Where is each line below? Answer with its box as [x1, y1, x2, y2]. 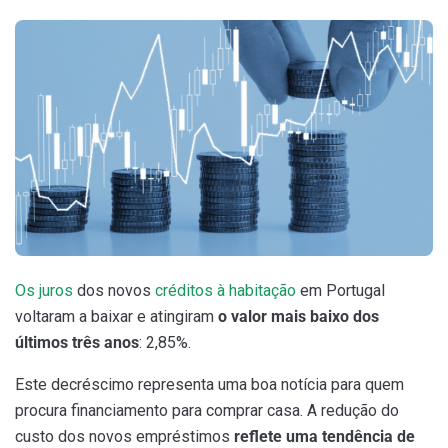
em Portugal [296, 281, 385, 301]
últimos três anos [15, 333, 139, 353]
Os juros [15, 281, 73, 301]
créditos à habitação [155, 281, 296, 301]
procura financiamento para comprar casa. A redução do [15, 401, 399, 421]
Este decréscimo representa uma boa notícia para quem [15, 375, 404, 395]
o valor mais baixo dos [218, 307, 379, 327]
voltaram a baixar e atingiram [15, 307, 218, 327]
